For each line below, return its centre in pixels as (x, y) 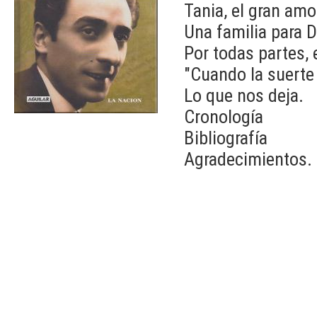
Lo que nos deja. (244, 95)
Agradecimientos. (248, 159)
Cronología (224, 116)
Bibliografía (226, 138)
